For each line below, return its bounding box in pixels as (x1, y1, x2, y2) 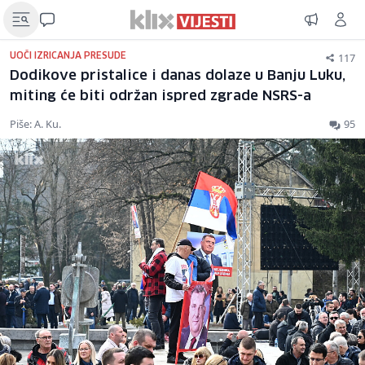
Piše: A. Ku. (10, 117, 61, 131)
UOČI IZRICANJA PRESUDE (10, 51, 126, 60)
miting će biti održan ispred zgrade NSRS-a (10, 90, 311, 103)
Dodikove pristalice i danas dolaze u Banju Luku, (10, 69, 345, 83)
